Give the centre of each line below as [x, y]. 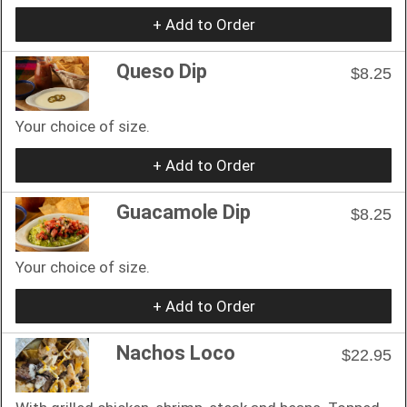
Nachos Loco [176, 352]
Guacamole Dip [184, 212]
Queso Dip [162, 71]
